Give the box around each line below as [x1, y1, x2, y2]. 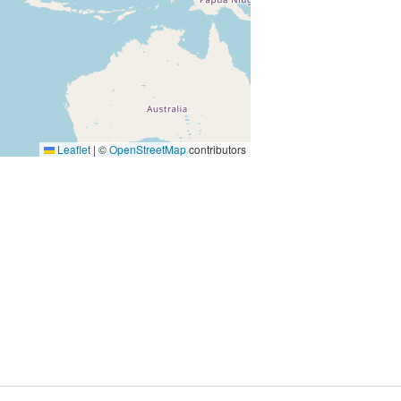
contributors [186, 141, 246, 157]
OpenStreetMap [109, 141, 186, 157]
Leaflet [55, 141, 90, 157]
